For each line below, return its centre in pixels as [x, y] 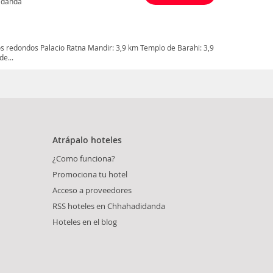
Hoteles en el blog [85, 222]
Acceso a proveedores [92, 190]
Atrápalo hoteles [87, 140]
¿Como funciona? [84, 159]
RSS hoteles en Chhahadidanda [109, 206]
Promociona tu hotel [90, 175]
